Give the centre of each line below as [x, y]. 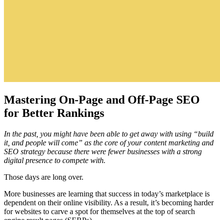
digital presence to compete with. [55, 161]
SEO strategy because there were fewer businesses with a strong [103, 152]
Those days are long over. [44, 177]
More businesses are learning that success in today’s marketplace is [107, 194]
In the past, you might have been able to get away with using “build [109, 134]
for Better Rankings [54, 113]
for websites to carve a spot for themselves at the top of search [99, 212]
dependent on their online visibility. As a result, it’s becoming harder [109, 203]
